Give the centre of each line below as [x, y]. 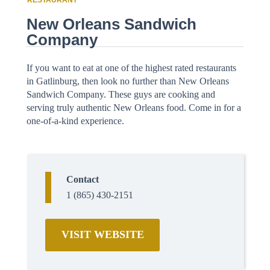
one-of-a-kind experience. [75, 121]
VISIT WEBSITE [102, 234]
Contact [83, 179]
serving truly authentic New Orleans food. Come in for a [134, 108]
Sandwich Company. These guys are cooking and [121, 94]
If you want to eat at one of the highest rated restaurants [131, 68]
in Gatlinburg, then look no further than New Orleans [128, 81]
